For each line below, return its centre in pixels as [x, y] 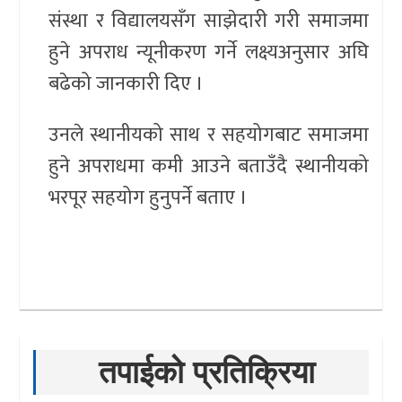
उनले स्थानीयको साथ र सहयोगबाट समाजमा [209, 135]
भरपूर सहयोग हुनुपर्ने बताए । [149, 197]
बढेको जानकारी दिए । [127, 83]
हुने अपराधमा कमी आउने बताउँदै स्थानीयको [209, 166]
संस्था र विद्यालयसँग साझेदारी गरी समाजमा [209, 21]
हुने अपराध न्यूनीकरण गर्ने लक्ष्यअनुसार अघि [209, 52]
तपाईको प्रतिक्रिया [206, 371]
